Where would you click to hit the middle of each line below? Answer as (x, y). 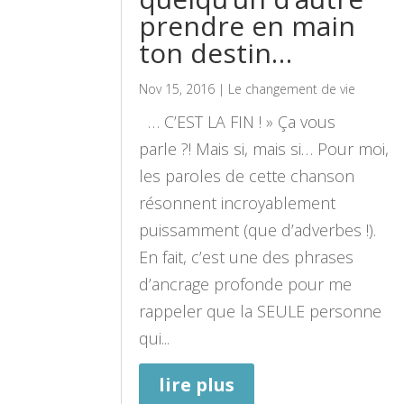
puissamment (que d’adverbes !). (258, 230)
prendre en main (248, 25)
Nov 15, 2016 (177, 88)
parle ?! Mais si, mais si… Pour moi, (264, 148)
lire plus (197, 384)
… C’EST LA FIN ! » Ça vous (238, 121)
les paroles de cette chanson (249, 175)
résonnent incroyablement (238, 202)
